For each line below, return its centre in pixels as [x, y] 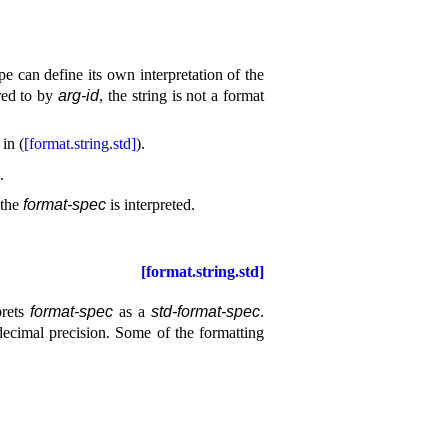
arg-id [79, 95]
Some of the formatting [190, 333]
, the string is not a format [182, 95]
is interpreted [148, 205]
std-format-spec [206, 312]
